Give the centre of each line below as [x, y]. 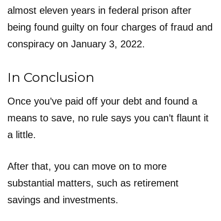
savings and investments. [63, 200]
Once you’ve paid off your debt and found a [102, 101]
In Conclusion [51, 77]
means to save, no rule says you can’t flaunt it [108, 118]
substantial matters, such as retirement [93, 183]
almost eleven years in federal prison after [99, 10]
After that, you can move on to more [87, 166]
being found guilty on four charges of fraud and [110, 27]
